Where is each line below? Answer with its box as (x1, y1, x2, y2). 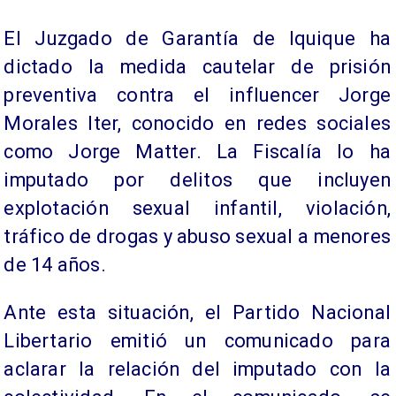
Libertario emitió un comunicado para (4, 329, 391, 352)
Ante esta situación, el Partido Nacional (4, 301, 391, 324)
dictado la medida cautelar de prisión (4, 55, 391, 78)
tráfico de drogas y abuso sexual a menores (4, 225, 391, 247)
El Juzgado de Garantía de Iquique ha (4, 27, 391, 49)
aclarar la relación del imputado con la (4, 357, 391, 380)
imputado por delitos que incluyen (4, 168, 391, 191)
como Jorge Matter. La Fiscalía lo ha (4, 140, 391, 163)
